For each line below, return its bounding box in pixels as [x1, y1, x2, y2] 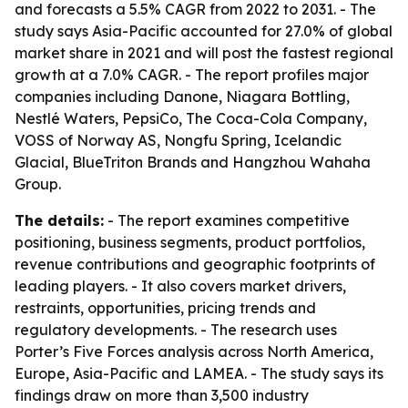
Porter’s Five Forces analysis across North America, [15, 342, 373, 361]
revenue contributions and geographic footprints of [15, 255, 375, 273]
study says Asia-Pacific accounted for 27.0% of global [15, 22, 393, 40]
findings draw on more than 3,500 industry [15, 386, 309, 404]
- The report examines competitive [104, 211, 350, 229]
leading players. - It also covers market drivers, [15, 277, 346, 295]
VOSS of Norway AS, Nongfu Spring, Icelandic [15, 131, 342, 149]
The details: [15, 211, 104, 229]
